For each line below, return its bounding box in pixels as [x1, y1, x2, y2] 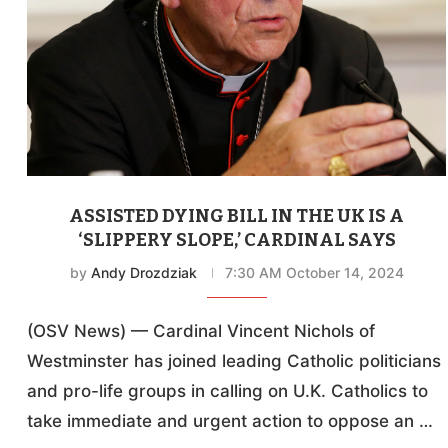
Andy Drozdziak [90, 264, 197, 282]
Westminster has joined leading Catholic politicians [27, 351, 442, 372]
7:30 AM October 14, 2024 [224, 264, 404, 282]
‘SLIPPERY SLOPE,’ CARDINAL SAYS [77, 229, 396, 252]
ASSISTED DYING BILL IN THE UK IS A [69, 205, 405, 228]
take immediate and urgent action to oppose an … [27, 411, 434, 432]
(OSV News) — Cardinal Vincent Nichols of [27, 321, 376, 342]
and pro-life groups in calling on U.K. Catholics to [27, 381, 429, 402]
